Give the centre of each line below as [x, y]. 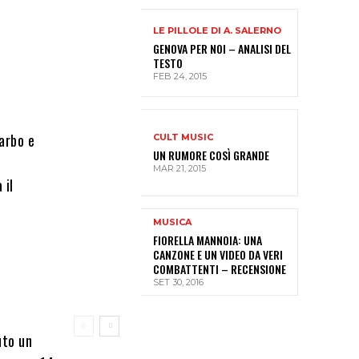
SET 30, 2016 [178, 282]
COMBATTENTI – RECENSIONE [220, 269]
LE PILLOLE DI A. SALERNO [217, 30]
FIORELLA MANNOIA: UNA [208, 240]
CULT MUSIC [183, 137]
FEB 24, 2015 [180, 76]
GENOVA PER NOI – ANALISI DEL [222, 48]
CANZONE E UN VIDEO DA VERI [218, 255]
